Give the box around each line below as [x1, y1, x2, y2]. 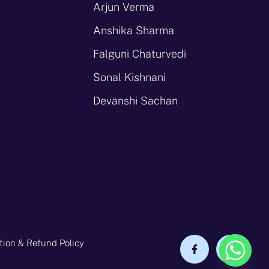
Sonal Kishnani [93, 70, 166, 83]
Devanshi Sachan [93, 94, 178, 107]
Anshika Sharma [93, 23, 175, 37]
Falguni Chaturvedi [93, 47, 187, 60]
